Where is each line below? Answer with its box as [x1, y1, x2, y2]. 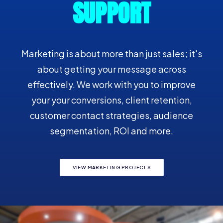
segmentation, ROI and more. [50, 125, 173, 136]
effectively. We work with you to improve [27, 79, 196, 90]
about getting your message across [37, 63, 186, 75]
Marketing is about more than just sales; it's [21, 48, 202, 59]
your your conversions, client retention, [31, 94, 192, 106]
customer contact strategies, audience [30, 110, 193, 121]
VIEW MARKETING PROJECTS [72, 164, 151, 171]
